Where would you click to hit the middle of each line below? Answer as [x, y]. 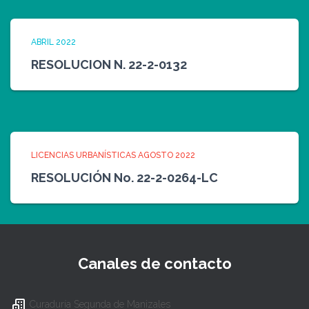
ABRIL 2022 [53, 42]
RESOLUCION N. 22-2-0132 [109, 65]
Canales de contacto [154, 264]
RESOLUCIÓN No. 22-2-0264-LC [124, 178]
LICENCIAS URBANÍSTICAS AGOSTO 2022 [113, 156]
